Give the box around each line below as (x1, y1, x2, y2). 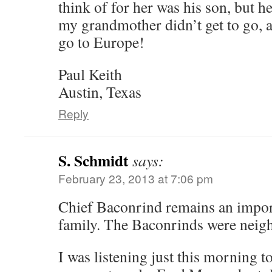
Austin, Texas (58, 81, 141, 102)
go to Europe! (58, 32, 144, 52)
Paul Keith (58, 64, 122, 84)
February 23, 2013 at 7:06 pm (58, 170, 213, 186)
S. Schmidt (58, 149, 129, 172)
